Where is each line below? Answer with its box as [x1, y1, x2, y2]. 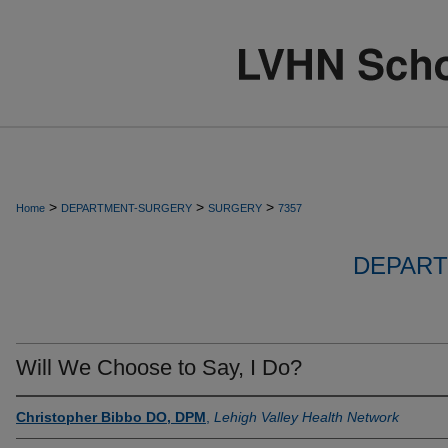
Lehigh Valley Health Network [214, 409, 399, 425]
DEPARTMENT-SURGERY [61, 202, 192, 214]
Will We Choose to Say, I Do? [16, 355, 302, 380]
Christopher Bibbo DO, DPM [16, 409, 206, 425]
